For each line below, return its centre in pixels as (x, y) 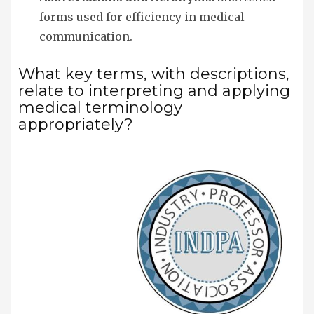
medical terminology (100, 107)
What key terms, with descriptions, (154, 74)
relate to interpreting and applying (154, 90)
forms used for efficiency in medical (142, 16)
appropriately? (76, 124)
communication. (86, 36)
